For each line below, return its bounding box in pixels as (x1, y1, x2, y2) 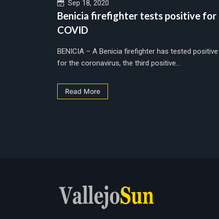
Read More (65, 87, 100, 95)
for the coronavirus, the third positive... (57, 58, 180, 67)
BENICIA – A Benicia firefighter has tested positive (57, 46, 218, 56)
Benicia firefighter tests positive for (57, 9, 217, 22)
